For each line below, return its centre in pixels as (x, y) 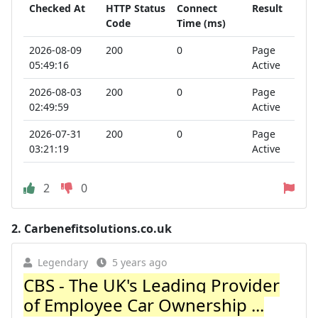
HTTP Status (136, 8)
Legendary (63, 262)
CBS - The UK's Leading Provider (152, 285)
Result (267, 8)
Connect (197, 8)
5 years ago (139, 262)
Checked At (57, 8)
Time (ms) (201, 23)
